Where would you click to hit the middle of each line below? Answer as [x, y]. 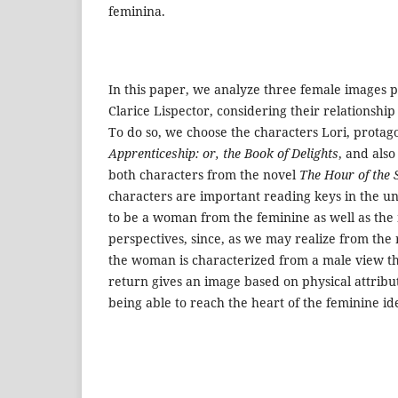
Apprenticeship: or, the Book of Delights [223, 153]
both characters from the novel [204, 174]
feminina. [137, 11]
